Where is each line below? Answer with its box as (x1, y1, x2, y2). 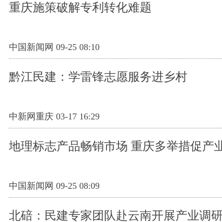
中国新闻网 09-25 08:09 (9, 181, 100, 191)
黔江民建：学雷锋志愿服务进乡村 (9, 70, 187, 83)
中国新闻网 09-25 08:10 (9, 42, 100, 52)
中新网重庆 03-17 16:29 (9, 111, 100, 121)
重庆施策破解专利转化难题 (9, 1, 152, 14)
